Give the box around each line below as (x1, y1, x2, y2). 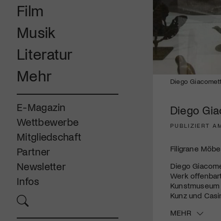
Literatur (17, 44, 73, 63)
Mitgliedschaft (17, 130, 82, 143)
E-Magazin (17, 101, 66, 113)
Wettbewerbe (17, 115, 79, 128)
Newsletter (17, 160, 66, 173)
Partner (17, 145, 50, 158)
